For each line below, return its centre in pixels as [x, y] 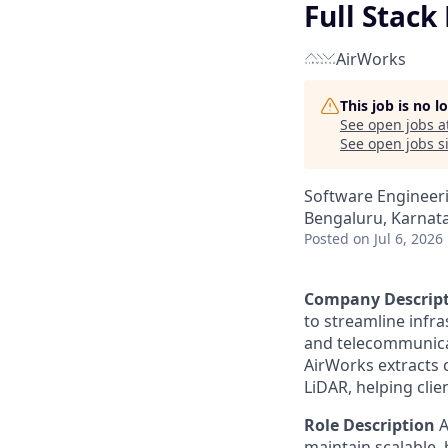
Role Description [369, 425]
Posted [326, 238]
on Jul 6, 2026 [398, 238]
